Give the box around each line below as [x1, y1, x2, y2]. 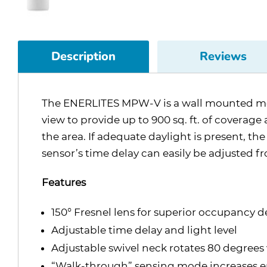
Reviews [199, 48, 247, 64]
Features [42, 176, 86, 188]
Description [51, 48, 116, 64]
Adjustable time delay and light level [51, 223, 238, 236]
